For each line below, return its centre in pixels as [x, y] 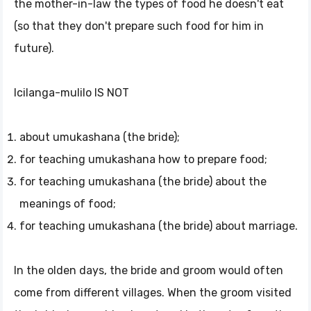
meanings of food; [68, 204]
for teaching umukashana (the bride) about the [143, 182]
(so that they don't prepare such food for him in [139, 26]
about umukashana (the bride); [100, 137]
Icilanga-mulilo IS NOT [72, 93]
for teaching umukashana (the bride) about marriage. [159, 226]
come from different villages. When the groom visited [153, 293]
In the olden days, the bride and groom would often [149, 270]
